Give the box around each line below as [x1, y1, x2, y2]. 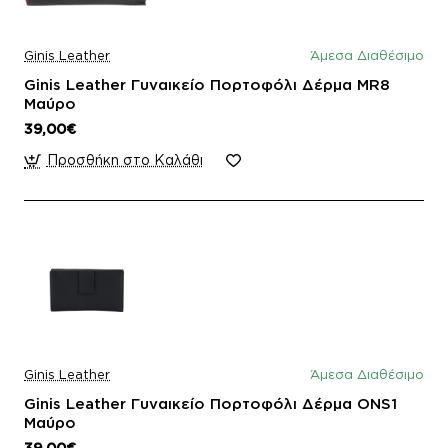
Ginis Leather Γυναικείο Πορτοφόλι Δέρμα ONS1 [24, 394, 397, 412]
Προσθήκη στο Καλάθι [46, 152, 203, 168]
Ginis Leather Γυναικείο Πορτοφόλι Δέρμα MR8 [24, 76, 390, 94]
